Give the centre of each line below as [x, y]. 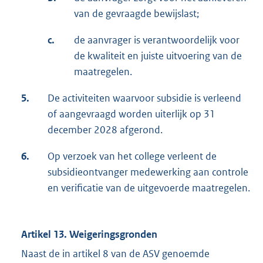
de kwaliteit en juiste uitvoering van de [158, 55]
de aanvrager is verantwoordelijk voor [157, 40]
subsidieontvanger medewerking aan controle [148, 172]
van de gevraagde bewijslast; [137, 13]
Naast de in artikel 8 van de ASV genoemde [115, 253]
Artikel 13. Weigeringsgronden [89, 234]
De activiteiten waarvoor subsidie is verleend [144, 98]
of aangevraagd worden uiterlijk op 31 [131, 114]
